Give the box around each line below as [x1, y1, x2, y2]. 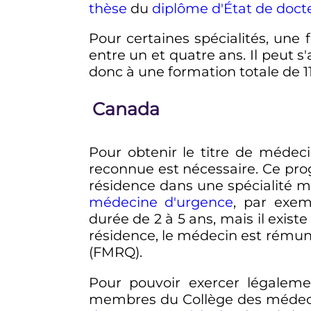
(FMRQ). [88, 244, 142, 261]
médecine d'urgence [88, 194, 234, 211]
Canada [92, 97, 160, 119]
